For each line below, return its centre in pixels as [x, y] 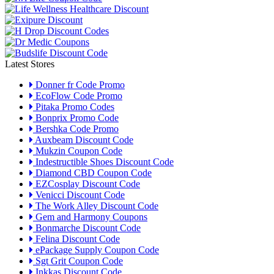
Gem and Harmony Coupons [90, 217]
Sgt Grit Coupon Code [78, 261]
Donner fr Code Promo [79, 84]
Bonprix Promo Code [76, 117]
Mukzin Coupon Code [78, 150]
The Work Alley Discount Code [96, 206]
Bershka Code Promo [76, 128]
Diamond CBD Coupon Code [92, 172]
